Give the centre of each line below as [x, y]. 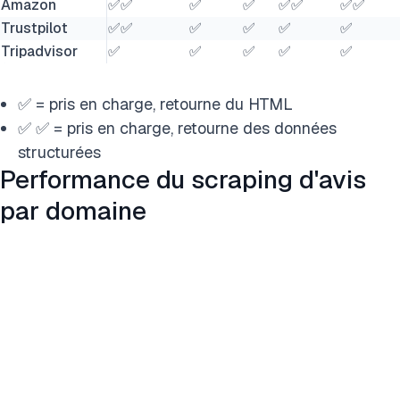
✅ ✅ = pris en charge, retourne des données [177, 128]
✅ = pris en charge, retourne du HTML [155, 104]
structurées [59, 152]
